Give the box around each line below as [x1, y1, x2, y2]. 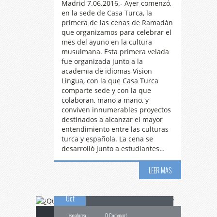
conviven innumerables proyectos [62, 105, 171, 114]
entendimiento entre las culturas [62, 124, 169, 134]
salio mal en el [119, 146, 178, 164]
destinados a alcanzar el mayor [62, 115, 163, 124]
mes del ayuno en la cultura [62, 37, 152, 46]
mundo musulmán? [86, 180, 161, 198]
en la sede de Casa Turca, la [62, 8, 152, 17]
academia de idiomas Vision [62, 66, 152, 76]
